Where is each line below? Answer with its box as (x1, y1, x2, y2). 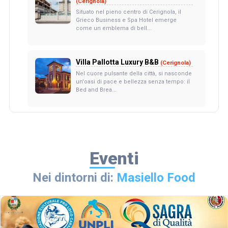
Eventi (89, 148, 139, 169)
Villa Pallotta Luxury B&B (75, 58, 160, 67)
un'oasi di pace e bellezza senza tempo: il (75, 78, 190, 85)
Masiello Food (117, 170, 195, 185)
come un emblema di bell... (75, 25, 152, 32)
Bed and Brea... (75, 87, 117, 94)
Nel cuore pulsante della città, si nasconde (75, 70, 192, 77)
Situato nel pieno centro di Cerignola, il (75, 9, 181, 16)
